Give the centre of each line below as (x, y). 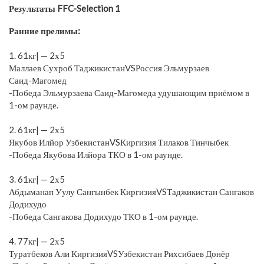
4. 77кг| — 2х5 (37, 241)
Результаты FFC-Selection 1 (65, 8)
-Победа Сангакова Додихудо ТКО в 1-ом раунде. (103, 216)
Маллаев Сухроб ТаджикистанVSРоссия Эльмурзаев (109, 67)
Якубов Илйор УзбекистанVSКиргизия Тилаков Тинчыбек (119, 142)
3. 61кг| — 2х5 (37, 179)
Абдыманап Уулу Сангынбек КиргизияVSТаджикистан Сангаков (131, 191)
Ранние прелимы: (44, 30)
